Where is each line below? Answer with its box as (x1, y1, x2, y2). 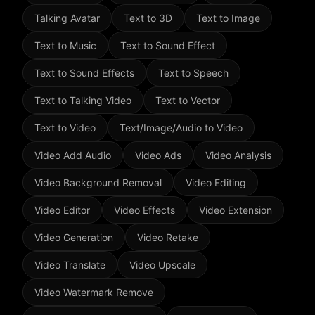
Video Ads (135, 149, 181, 161)
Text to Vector (155, 94, 220, 106)
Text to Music (34, 39, 96, 51)
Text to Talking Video (34, 94, 131, 106)
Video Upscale (129, 259, 195, 271)
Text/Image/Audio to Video (120, 122, 243, 134)
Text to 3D (124, 12, 172, 24)
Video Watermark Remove (34, 286, 153, 298)
